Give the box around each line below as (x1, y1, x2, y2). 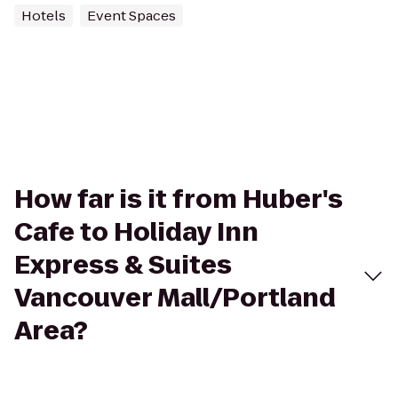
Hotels (21, 6, 66, 25)
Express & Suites (14, 248, 232, 283)
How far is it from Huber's (14, 182, 343, 217)
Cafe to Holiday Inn (14, 215, 259, 250)
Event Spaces (87, 6, 176, 25)
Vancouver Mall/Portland (14, 281, 336, 315)
